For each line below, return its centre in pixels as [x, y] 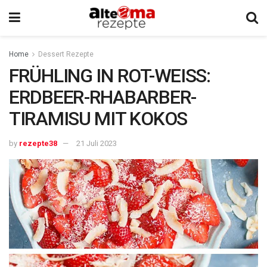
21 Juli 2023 [97, 143]
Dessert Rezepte [66, 54]
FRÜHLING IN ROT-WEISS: [110, 76]
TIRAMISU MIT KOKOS [98, 119]
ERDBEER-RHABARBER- [103, 97]
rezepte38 [38, 143]
